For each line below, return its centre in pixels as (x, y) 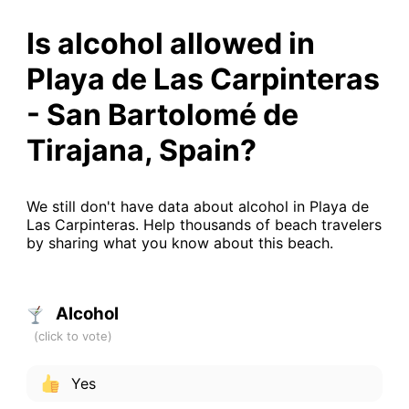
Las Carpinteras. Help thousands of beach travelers (204, 224)
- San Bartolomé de (162, 114)
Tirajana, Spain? (141, 150)
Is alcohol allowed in (170, 43)
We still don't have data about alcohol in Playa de (197, 206)
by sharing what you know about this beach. (179, 242)
